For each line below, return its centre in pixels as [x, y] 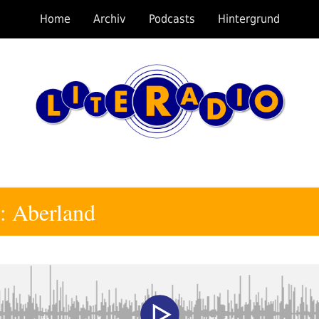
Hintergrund [249, 19]
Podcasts [172, 19]
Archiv [109, 19]
